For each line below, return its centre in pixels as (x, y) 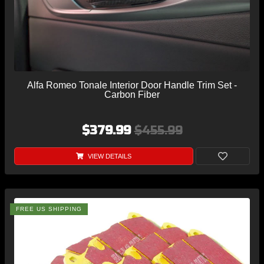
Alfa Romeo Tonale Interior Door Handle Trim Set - (132, 85)
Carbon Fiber (132, 94)
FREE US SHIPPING (49, 209)
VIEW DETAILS (108, 156)
